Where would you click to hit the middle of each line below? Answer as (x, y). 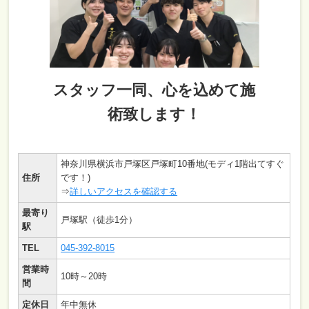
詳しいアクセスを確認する (124, 191)
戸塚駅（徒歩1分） (99, 220)
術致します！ (154, 114)
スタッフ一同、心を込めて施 (154, 90)
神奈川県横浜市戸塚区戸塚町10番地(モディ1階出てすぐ (173, 164)
